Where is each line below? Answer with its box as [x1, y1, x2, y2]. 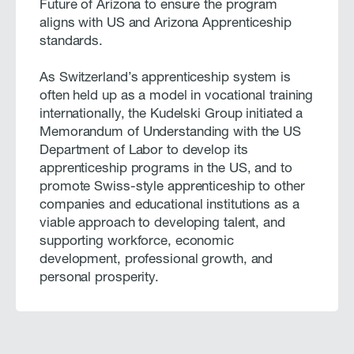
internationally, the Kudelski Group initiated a [40, 107, 303, 122]
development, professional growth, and [40, 253, 273, 267]
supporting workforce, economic [40, 235, 234, 249]
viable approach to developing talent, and [40, 217, 285, 231]
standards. [40, 35, 104, 49]
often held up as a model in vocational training [40, 89, 314, 104]
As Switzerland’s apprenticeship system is [40, 71, 291, 85]
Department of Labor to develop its [40, 144, 248, 158]
